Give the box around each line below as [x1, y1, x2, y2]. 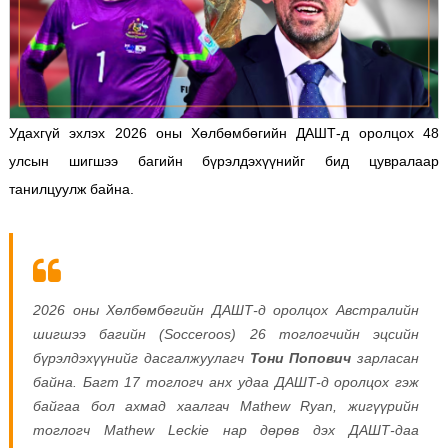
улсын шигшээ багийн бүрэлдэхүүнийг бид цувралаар [8, 152, 440, 169]
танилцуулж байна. [8, 180, 138, 197]
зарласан [351, 349, 420, 366]
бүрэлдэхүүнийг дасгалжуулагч [32, 349, 250, 366]
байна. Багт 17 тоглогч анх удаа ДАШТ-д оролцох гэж [32, 373, 420, 390]
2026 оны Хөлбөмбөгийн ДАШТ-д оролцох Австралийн [32, 301, 420, 318]
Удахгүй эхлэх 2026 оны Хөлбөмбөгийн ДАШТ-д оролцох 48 [8, 124, 440, 141]
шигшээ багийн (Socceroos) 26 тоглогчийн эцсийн [32, 325, 420, 342]
